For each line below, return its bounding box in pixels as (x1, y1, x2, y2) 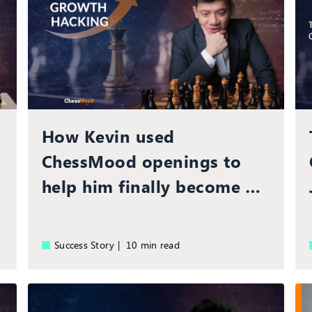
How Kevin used (41, 124, 175, 147)
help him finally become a (41, 174, 255, 197)
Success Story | (54, 237, 126, 251)
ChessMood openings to (41, 149, 242, 172)
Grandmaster (41, 199, 149, 222)
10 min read (132, 237, 180, 251)
